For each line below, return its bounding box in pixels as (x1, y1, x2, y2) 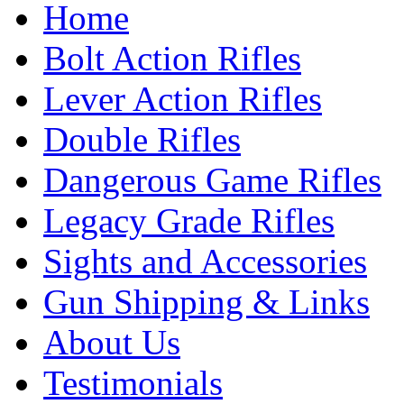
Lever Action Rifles (43, 79, 322, 118)
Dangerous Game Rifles (43, 161, 381, 199)
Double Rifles (43, 120, 241, 159)
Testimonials (43, 363, 223, 402)
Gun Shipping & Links (43, 282, 370, 321)
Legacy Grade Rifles (43, 201, 335, 240)
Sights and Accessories (43, 242, 367, 280)
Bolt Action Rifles (43, 39, 301, 78)
